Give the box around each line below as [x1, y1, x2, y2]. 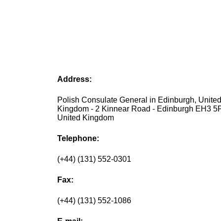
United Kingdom [57, 113, 114, 122]
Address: [57, 75, 92, 84]
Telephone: [57, 134, 100, 143]
